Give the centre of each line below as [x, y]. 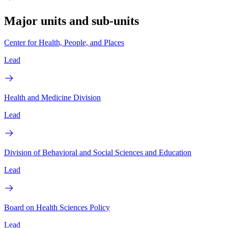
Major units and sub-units [72, 21]
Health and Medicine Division [52, 97]
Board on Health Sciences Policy [57, 207]
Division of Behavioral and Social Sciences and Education [98, 152]
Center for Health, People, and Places [64, 42]
